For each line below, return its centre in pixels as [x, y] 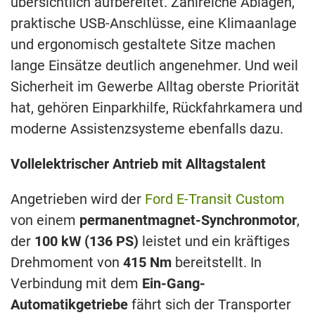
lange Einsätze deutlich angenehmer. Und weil [154, 66]
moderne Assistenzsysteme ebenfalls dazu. [147, 129]
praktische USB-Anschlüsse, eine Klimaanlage [154, 24]
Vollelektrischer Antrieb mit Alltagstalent [138, 164]
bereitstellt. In [217, 263]
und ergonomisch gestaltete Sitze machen [143, 45]
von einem [45, 220]
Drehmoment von [67, 263]
